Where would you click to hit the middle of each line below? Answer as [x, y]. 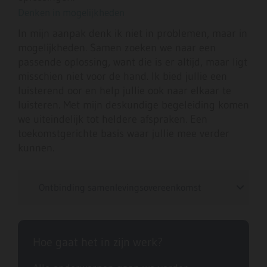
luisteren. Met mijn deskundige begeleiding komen [133, 105]
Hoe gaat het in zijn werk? [98, 242]
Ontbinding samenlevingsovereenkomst [120, 187]
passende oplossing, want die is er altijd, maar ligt [133, 62]
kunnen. [36, 148]
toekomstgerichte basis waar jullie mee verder [124, 134]
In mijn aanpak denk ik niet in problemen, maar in [133, 34]
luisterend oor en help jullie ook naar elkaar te [125, 91]
